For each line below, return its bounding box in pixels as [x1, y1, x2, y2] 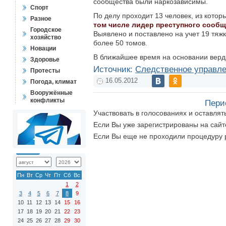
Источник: [93, 65, 135, 74]
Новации [30, 45, 56, 52]
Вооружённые [30, 89, 73, 96]
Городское [30, 26, 62, 33]
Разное [30, 15, 51, 22]
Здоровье [30, 56, 60, 63]
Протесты [30, 67, 60, 74]
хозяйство [30, 34, 61, 41]
